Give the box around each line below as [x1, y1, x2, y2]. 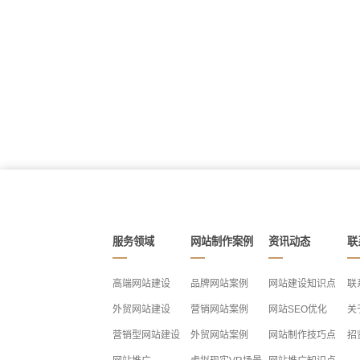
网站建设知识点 [268, 278, 337, 289]
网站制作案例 [190, 235, 253, 247]
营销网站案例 [190, 304, 248, 315]
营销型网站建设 [112, 329, 180, 341]
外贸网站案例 [190, 329, 248, 341]
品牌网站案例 [190, 278, 248, 289]
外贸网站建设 [112, 304, 170, 315]
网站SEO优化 [268, 304, 328, 315]
